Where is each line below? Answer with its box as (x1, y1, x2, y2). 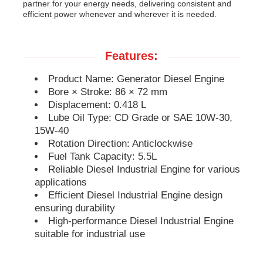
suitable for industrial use (35, 228, 146, 240)
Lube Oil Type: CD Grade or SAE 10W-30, (48, 112, 232, 123)
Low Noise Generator (21, 134, 114, 146)
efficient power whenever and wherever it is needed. (23, 9, 217, 19)
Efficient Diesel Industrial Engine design (48, 189, 222, 201)
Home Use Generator (21, 60, 114, 72)
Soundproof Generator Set (21, 22, 136, 34)
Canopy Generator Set (21, 97, 119, 109)
